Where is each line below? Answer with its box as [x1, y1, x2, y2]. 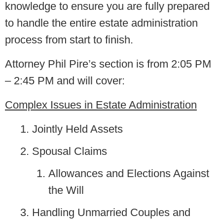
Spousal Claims [32, 145, 107, 158]
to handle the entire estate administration [5, 17, 198, 30]
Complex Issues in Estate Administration [5, 99, 197, 111]
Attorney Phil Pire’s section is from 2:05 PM [5, 58, 211, 71]
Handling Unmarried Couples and [32, 206, 190, 219]
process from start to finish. [5, 34, 133, 46]
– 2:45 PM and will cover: [5, 74, 125, 87]
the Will [48, 184, 84, 197]
